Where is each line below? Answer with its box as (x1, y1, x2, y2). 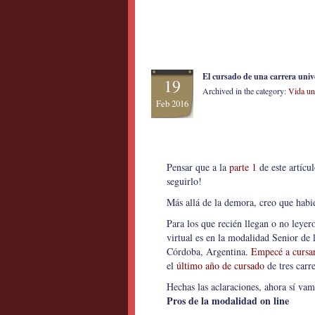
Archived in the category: (202, 85, 288, 96)
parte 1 (229, 160, 257, 174)
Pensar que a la (167, 160, 229, 174)
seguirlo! (167, 174, 202, 188)
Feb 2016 (156, 98, 188, 110)
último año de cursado (176, 259, 264, 272)
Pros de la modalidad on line (167, 293, 289, 308)
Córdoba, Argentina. (167, 245, 251, 258)
